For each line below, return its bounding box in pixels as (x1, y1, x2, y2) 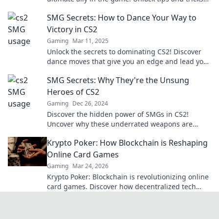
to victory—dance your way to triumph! (47, 66, 174, 76)
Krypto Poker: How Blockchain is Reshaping (47, 137, 208, 148)
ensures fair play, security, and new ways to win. (47, 191, 205, 201)
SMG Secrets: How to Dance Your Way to (47, 12, 197, 23)
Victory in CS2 (47, 23, 97, 35)
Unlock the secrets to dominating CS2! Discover (47, 46, 201, 56)
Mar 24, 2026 (72, 161, 109, 170)
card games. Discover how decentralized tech (47, 181, 196, 191)
